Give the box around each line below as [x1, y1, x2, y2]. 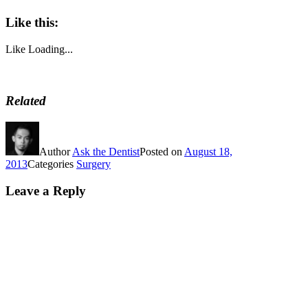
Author [39, 146, 72, 158]
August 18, [184, 146, 232, 158]
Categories [27, 158, 76, 170]
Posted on [140, 146, 184, 158]
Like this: [5, 14, 58, 30]
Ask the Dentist [72, 146, 140, 158]
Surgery [76, 158, 111, 170]
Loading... [28, 43, 73, 55]
